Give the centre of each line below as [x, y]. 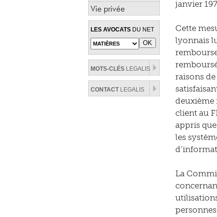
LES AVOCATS [111, 30]
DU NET [142, 30]
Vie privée [108, 8]
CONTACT [105, 90]
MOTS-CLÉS [108, 69]
